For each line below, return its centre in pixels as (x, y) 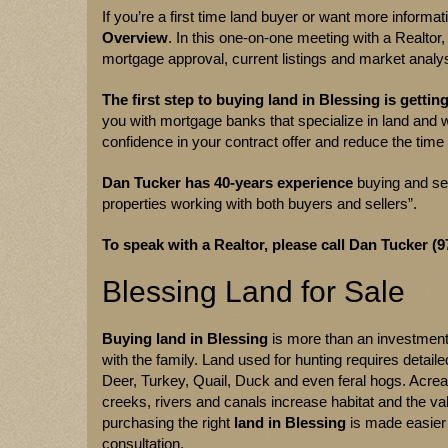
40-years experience (283, 182)
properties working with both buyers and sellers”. (259, 203)
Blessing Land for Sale (253, 291)
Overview (135, 37)
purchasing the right (168, 422)
